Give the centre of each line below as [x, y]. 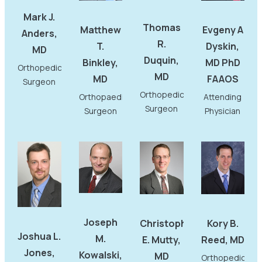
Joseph [100, 223]
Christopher [168, 223]
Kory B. [223, 223]
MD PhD [223, 63]
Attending [223, 97]
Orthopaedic [103, 97]
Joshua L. [39, 237]
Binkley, [101, 63]
